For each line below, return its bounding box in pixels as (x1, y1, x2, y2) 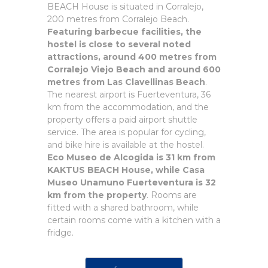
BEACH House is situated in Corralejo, (47, 1, 203, 12)
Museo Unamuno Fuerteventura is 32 (47, 177, 216, 188)
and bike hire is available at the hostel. (47, 139, 204, 150)
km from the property (47, 190, 147, 200)
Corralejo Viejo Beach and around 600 (47, 64, 221, 75)
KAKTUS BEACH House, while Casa (47, 165, 205, 175)
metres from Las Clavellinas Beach (47, 77, 205, 87)
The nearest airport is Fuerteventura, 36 (47, 89, 211, 100)
